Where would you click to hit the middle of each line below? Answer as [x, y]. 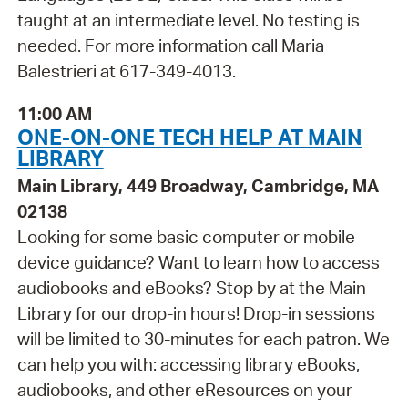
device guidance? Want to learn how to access [198, 263]
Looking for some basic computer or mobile [186, 237]
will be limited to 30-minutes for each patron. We [203, 339]
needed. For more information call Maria [170, 46]
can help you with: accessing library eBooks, [188, 365]
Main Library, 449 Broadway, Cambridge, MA [198, 186]
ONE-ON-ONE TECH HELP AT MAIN [189, 137]
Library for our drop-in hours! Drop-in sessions [196, 314]
